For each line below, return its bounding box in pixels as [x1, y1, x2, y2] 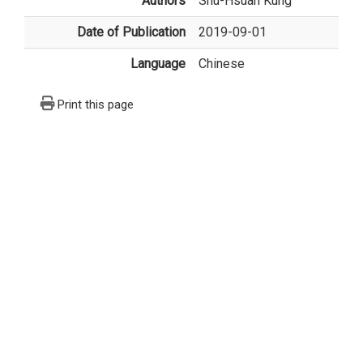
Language [130, 56, 186, 72]
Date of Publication [77, 24, 186, 41]
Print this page [58, 97, 134, 113]
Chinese [199, 56, 245, 72]
